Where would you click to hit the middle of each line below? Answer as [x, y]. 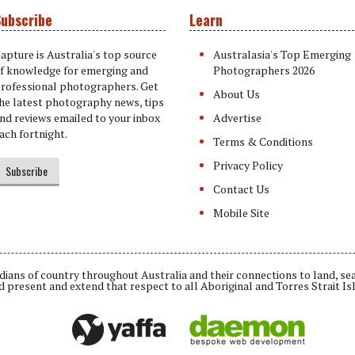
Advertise [237, 118]
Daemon [326, 320]
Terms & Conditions [263, 141]
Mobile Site [241, 213]
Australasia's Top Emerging [282, 54]
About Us [237, 94]
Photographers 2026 [264, 70]
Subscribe [26, 171]
